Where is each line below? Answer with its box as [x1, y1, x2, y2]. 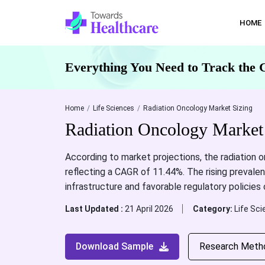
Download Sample [75, 241, 153, 252]
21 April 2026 [124, 204, 173, 214]
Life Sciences [92, 104, 134, 112]
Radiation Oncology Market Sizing [143, 104, 253, 112]
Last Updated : [64, 204, 125, 214]
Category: [192, 204, 234, 214]
